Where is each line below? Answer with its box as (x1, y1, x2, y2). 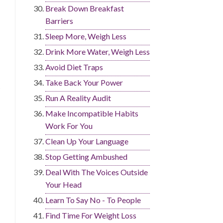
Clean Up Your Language (45, 136, 128, 146)
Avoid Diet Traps (45, 62, 103, 72)
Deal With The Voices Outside (45, 167, 148, 177)
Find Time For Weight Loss (45, 211, 136, 221)
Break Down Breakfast (45, 3, 124, 13)
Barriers (45, 16, 73, 26)
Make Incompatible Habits (45, 109, 138, 118)
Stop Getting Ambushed (45, 152, 127, 162)
